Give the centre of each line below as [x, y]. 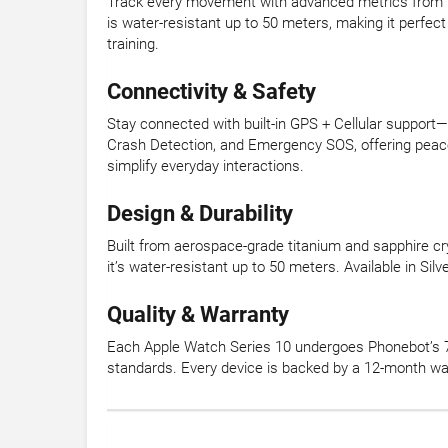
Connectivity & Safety [211, 92]
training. [133, 44]
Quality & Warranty [198, 315]
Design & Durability [200, 214]
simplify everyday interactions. [205, 166]
